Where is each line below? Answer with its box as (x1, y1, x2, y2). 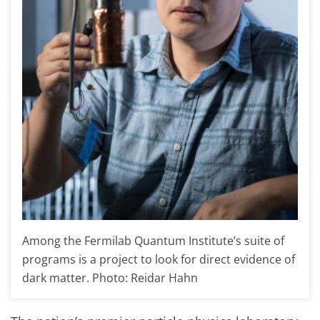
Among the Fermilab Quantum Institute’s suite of (22, 233, 284, 249)
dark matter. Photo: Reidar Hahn (22, 270, 198, 286)
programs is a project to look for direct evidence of (22, 251, 295, 267)
